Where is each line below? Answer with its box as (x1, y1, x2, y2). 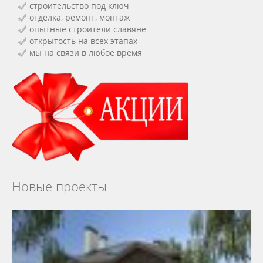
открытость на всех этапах (29, 35, 137, 47)
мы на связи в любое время (29, 47, 142, 59)
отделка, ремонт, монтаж (29, 12, 130, 23)
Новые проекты (12, 177, 107, 195)
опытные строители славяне (29, 23, 146, 35)
